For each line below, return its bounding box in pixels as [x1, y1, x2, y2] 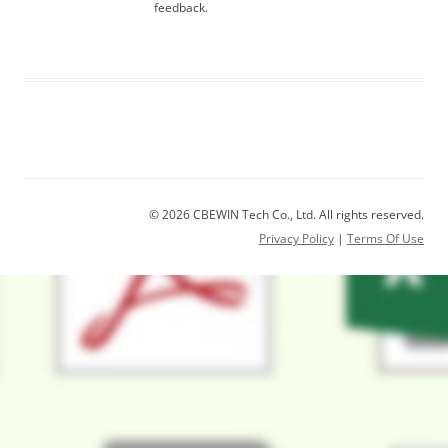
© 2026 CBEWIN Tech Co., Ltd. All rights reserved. [149, 206, 424, 223]
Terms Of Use [347, 230, 424, 247]
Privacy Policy [259, 230, 334, 247]
